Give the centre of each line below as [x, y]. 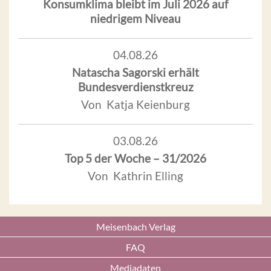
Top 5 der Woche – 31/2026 [135, 158]
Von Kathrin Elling [135, 176]
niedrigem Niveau [135, 19]
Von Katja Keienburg [135, 105]
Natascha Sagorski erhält [135, 73]
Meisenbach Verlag [135, 227]
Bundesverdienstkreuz [135, 87]
